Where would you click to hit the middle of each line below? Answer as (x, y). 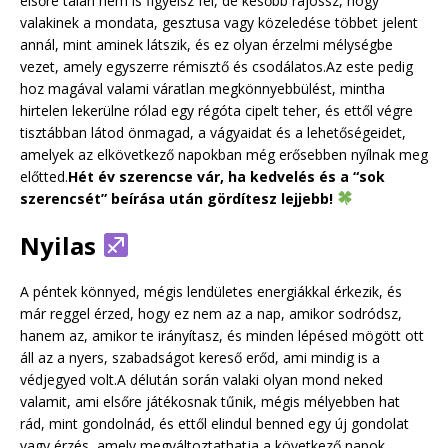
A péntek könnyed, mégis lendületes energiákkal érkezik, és (211, 291)
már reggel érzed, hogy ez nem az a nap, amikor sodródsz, (211, 313)
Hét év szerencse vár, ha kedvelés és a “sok (226, 176)
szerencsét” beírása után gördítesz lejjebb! (178, 198)
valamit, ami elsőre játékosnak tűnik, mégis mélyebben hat (210, 401)
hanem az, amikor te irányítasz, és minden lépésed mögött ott (222, 335)
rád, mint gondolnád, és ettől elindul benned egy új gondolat (214, 423)
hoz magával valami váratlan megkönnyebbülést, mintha (202, 88)
